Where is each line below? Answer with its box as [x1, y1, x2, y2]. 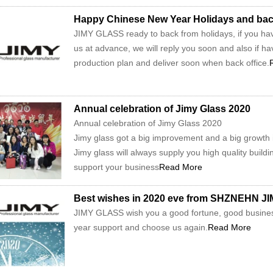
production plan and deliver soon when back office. [74, 58, 269, 68]
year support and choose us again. [74, 222, 208, 232]
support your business [74, 162, 159, 172]
